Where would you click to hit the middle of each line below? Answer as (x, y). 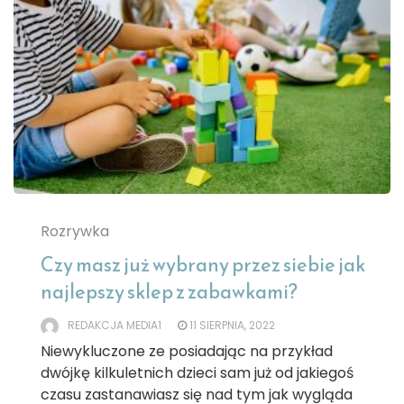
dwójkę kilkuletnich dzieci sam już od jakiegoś (197, 373)
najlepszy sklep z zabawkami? (169, 292)
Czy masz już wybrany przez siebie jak (203, 265)
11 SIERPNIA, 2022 (232, 326)
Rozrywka (75, 232)
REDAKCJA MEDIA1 (115, 326)
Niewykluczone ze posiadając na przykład (187, 352)
